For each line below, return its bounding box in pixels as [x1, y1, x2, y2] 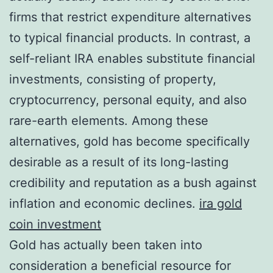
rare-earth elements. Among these [9, 113, 208, 128]
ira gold [199, 196, 242, 211]
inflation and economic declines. [9, 196, 199, 211]
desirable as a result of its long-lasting [9, 154, 229, 169]
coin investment [9, 216, 101, 232]
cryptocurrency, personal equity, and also [9, 92, 247, 107]
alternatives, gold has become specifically [9, 133, 250, 149]
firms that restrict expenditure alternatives [9, 9, 251, 24]
